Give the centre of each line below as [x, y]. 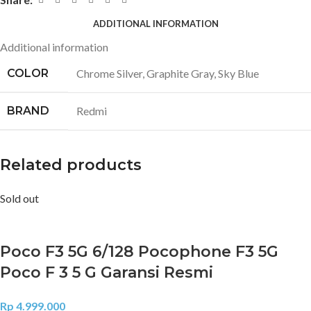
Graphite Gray [180, 74]
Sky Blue [238, 74]
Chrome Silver [109, 74]
